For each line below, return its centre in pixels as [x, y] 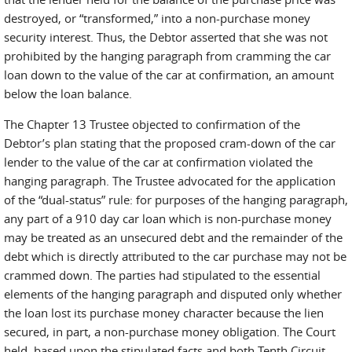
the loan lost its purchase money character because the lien [164, 313]
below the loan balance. [68, 93]
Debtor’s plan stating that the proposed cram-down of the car [170, 143]
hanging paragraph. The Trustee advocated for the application [170, 181]
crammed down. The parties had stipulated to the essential [162, 275]
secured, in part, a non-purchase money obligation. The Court [170, 332]
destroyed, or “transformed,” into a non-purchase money [157, 18]
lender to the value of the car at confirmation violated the [158, 162]
